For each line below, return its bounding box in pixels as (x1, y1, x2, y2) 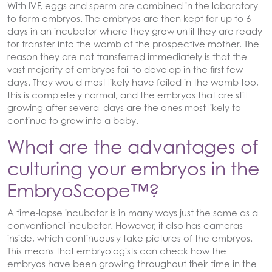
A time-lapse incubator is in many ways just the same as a (7, 207, 258, 218)
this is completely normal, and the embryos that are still (7, 89, 248, 100)
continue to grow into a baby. (7, 115, 138, 126)
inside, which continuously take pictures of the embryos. (7, 233, 253, 243)
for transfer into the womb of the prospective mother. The (7, 38, 259, 49)
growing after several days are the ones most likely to (7, 102, 241, 113)
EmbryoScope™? (7, 180, 160, 202)
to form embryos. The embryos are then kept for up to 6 (7, 13, 251, 24)
